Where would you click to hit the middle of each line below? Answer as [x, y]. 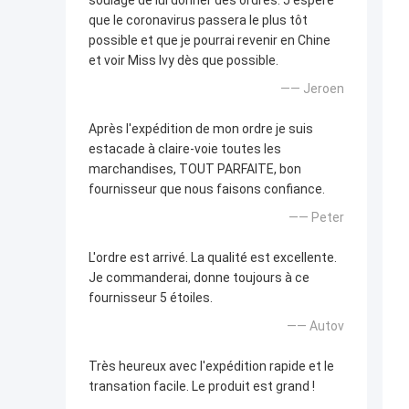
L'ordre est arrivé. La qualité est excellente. [213, 258]
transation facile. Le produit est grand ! [202, 387]
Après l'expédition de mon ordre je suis [201, 129]
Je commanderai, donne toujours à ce [199, 278]
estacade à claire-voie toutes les [185, 149]
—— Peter [316, 218]
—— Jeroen [312, 89]
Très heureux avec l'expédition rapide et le [211, 367]
